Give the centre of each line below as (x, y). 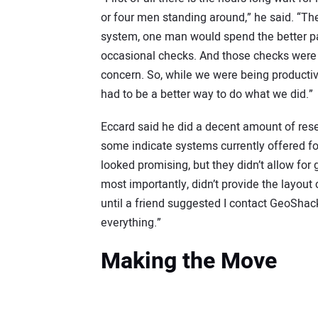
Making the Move (189, 261)
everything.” (131, 223)
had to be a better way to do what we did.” (207, 94)
